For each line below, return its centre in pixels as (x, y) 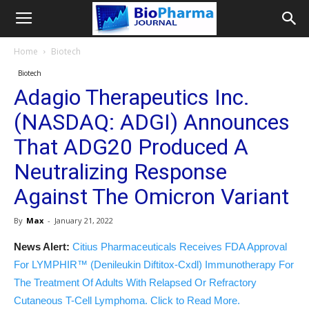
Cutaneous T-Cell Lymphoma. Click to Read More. (127, 300)
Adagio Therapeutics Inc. (132, 97)
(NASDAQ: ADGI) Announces (152, 122)
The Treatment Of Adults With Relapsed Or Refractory (135, 282)
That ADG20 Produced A (131, 147)
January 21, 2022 (84, 220)
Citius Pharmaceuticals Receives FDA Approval (180, 247)
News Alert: (42, 247)
